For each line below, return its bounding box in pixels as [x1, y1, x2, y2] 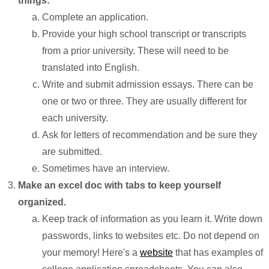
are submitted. [42, 147, 102, 157]
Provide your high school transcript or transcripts [42, 29, 246, 39]
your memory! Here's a [42, 247, 140, 258]
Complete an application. [42, 12, 151, 22]
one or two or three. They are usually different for [42, 96, 247, 106]
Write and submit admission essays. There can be [42, 79, 253, 89]
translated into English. [42, 62, 139, 73]
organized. [18, 197, 71, 207]
